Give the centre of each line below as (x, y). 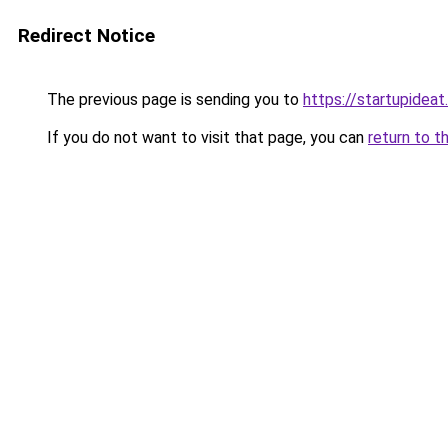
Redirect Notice (86, 35)
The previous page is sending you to (173, 99)
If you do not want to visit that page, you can (205, 137)
